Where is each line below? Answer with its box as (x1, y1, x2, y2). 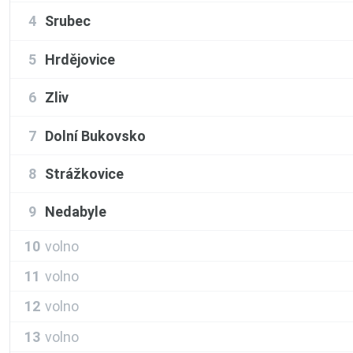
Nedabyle (45, 203, 106, 221)
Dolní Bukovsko (45, 127, 146, 144)
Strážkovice (45, 165, 124, 182)
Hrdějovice (45, 50, 115, 68)
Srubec (45, 13, 91, 30)
